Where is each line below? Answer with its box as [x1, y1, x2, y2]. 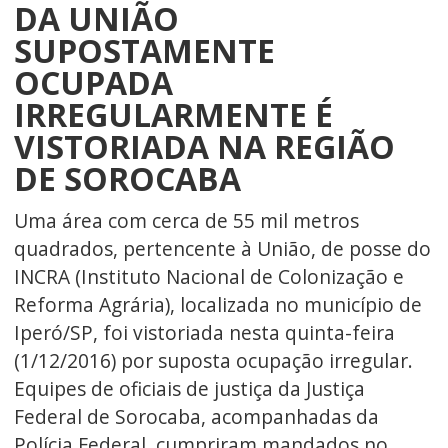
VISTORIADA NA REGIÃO [13, 124, 395, 168]
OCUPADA [13, 60, 173, 104]
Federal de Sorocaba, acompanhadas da [13, 402, 379, 430]
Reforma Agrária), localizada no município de [13, 290, 422, 318]
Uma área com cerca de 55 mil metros [13, 206, 359, 234]
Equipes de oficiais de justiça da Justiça [13, 374, 365, 402]
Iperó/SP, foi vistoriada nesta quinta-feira [13, 318, 395, 346]
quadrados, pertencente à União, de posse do [13, 234, 431, 262]
